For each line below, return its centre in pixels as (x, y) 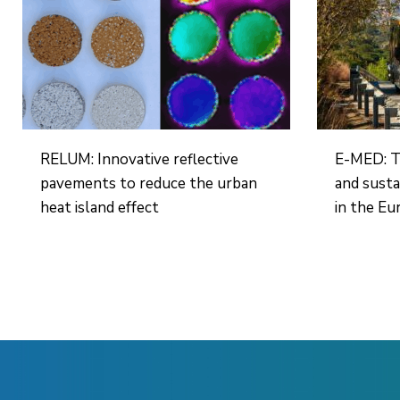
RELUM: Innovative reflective (140, 159)
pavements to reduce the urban (149, 183)
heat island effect (100, 208)
